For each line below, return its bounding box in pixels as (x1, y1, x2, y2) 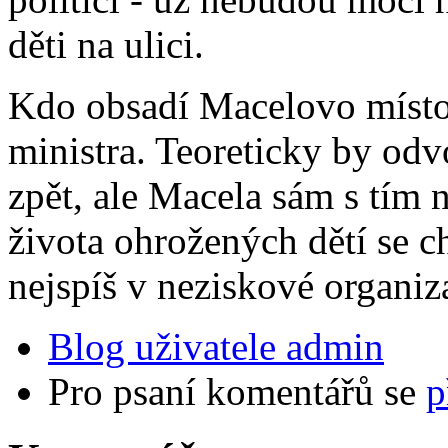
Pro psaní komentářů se (48, 370, 426, 414)
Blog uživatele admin (48, 325, 384, 369)
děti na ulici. (8, 23, 204, 67)
